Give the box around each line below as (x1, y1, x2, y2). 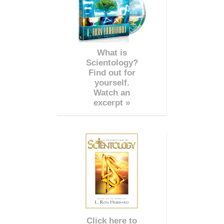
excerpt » (93, 97, 130, 107)
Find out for (88, 67, 135, 77)
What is (96, 47, 127, 57)
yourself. (94, 77, 129, 87)
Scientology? (85, 57, 138, 67)
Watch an (93, 87, 130, 97)
